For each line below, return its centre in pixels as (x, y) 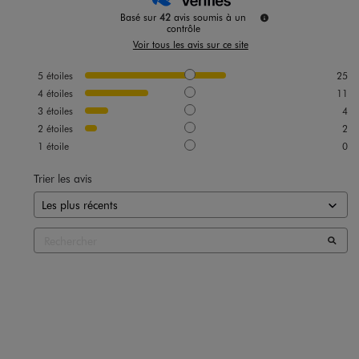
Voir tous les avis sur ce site (190, 44)
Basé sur (140, 17)
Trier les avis (63, 179)
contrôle (183, 28)
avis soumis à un (210, 17)
